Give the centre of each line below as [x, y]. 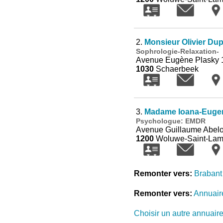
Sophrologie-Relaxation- [177, 51]
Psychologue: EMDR [170, 121]
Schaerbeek [176, 69]
